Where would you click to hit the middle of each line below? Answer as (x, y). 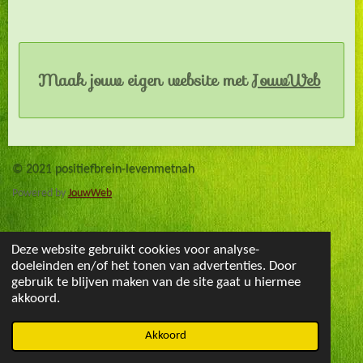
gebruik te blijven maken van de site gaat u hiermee (156, 283)
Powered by (40, 194)
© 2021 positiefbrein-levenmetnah (103, 170)
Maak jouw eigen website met (142, 81)
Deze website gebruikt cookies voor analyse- (135, 250)
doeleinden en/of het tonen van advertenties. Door (154, 267)
